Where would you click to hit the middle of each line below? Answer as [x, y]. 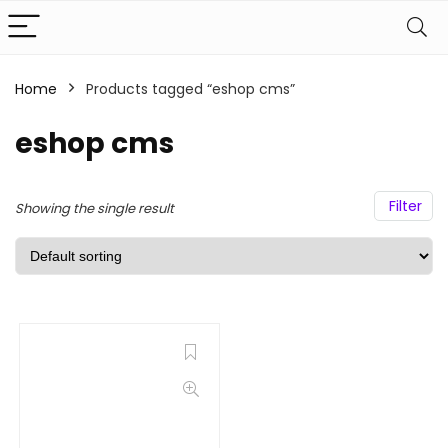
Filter [403, 206]
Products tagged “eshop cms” [190, 89]
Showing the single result [94, 208]
